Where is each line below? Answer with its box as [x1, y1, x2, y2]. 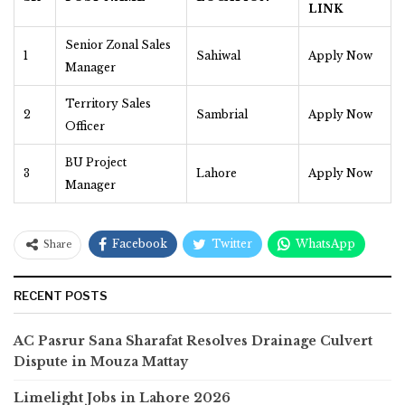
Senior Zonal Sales [65, 37, 171, 52]
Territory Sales [65, 96, 151, 110]
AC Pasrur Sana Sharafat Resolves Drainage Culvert [14, 332, 372, 349]
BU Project [65, 155, 127, 169]
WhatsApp [296, 236, 355, 250]
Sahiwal [196, 48, 240, 62]
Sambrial [196, 107, 248, 121]
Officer [65, 118, 105, 133]
